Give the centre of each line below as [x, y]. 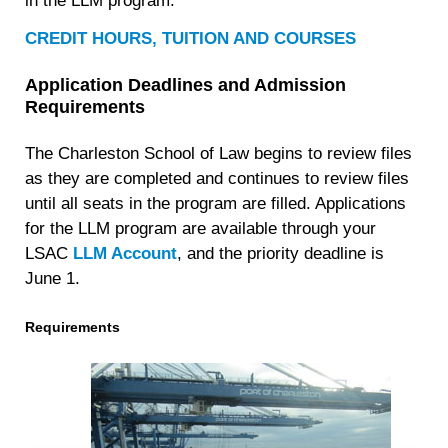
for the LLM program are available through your [201, 229]
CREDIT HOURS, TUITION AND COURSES [191, 38]
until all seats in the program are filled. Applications [216, 204]
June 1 [50, 279]
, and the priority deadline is [281, 254]
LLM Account [125, 254]
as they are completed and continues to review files [217, 179]
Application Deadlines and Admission [186, 85]
